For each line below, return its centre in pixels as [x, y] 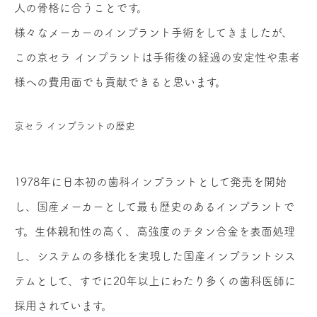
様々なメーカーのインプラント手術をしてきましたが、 [154, 33]
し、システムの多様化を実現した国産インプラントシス [155, 257]
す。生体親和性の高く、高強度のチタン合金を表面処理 [155, 232]
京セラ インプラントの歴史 [75, 126]
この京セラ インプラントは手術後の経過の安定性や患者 [157, 58]
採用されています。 [63, 306]
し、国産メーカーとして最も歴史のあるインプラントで [154, 207]
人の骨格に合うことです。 [81, 8]
